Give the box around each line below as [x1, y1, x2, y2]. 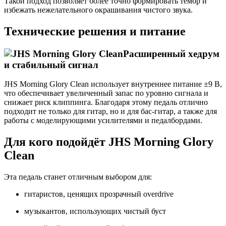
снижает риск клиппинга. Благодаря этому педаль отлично [4, 98, 208, 107]
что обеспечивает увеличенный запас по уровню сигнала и [4, 89, 208, 98]
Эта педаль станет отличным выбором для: [4, 173, 152, 182]
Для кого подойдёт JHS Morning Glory [4, 135, 213, 149]
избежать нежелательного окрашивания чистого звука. [4, 5, 193, 14]
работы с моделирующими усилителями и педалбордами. [4, 116, 202, 125]
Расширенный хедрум [123, 48, 219, 59]
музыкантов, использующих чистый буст [24, 207, 166, 216]
